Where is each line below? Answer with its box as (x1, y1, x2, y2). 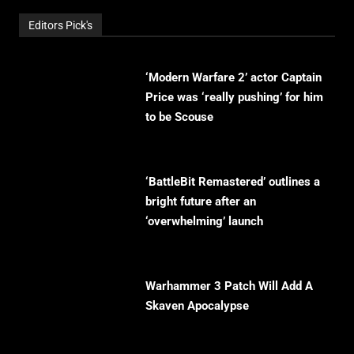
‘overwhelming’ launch (145, 214, 263, 229)
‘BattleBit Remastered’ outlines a (145, 175, 320, 190)
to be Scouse (145, 110, 213, 125)
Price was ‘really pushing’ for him (145, 90, 323, 105)
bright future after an (145, 194, 256, 209)
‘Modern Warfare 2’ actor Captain (145, 70, 322, 85)
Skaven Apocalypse (145, 299, 249, 314)
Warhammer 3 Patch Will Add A (145, 279, 313, 294)
